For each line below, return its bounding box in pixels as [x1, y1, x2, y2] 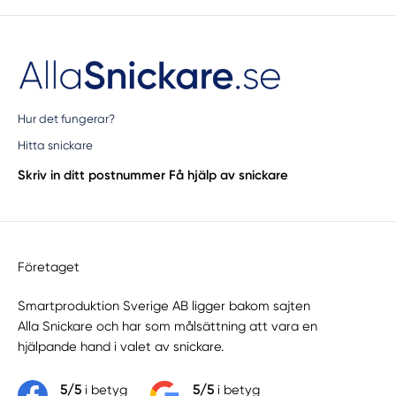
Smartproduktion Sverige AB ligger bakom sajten [18, 297, 311, 314]
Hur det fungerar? [18, 111, 116, 126]
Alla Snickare [18, 317, 94, 334]
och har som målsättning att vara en [93, 317, 318, 334]
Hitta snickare [18, 139, 94, 153]
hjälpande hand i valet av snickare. [18, 338, 225, 354]
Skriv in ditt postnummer [18, 166, 166, 183]
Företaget [18, 259, 80, 276]
